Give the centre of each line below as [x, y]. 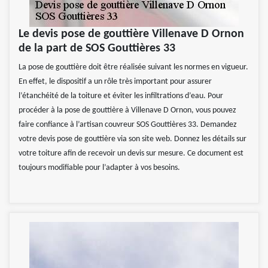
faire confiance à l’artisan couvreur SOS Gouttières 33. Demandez [128, 125]
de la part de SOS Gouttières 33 [97, 49]
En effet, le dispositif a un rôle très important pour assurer [115, 82]
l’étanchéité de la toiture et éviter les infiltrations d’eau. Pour [121, 96]
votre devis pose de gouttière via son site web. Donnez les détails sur [133, 139]
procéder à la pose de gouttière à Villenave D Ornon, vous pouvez [127, 111]
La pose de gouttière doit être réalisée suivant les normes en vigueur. [133, 68]
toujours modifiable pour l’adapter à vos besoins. [99, 168]
